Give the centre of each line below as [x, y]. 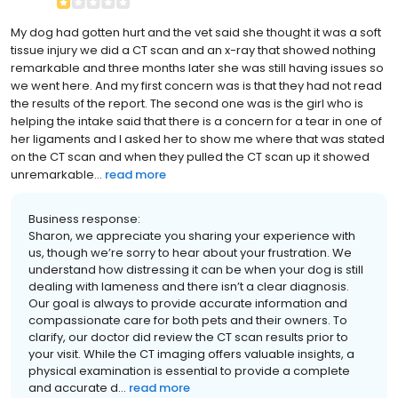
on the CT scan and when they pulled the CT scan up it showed [190, 156]
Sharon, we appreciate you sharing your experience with [192, 235]
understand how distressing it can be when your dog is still [196, 269]
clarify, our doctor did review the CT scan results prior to [188, 337]
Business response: [84, 219]
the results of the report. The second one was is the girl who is [187, 103]
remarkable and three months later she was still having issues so [197, 68]
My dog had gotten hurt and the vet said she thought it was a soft [196, 32]
